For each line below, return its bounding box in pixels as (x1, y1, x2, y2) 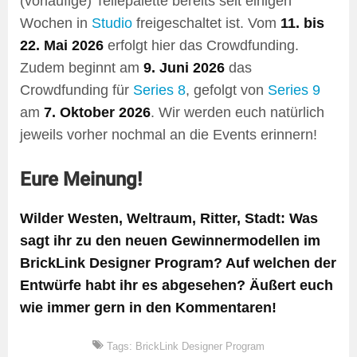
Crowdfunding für (20, 82, 133, 99)
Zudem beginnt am (20, 60, 143, 76)
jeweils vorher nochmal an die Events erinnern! (20, 127, 317, 143)
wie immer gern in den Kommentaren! (20, 299, 277, 316)
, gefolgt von (186, 82, 268, 99)
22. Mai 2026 (20, 37, 104, 54)
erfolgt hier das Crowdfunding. (104, 37, 299, 54)
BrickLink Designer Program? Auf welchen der (20, 254, 336, 271)
